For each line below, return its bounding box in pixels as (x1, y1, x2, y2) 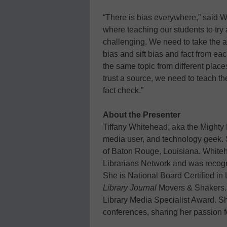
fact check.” (103, 86, 143, 95)
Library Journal (103, 183, 157, 193)
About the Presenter (103, 110, 180, 120)
